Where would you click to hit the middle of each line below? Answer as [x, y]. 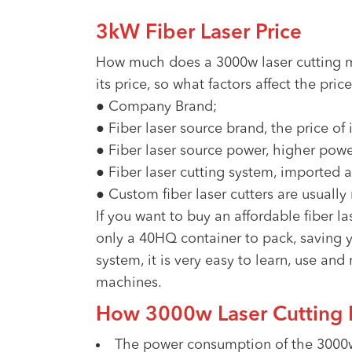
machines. [129, 283]
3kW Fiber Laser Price [199, 33]
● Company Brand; [156, 107]
